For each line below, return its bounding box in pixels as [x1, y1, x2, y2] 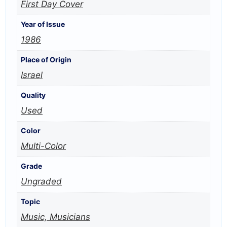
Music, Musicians [21, 212, 90, 222]
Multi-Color [21, 141, 66, 152]
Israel [21, 70, 43, 81]
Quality [21, 91, 46, 100]
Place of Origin [21, 55, 71, 64]
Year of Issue [21, 20, 65, 29]
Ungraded [21, 176, 62, 187]
